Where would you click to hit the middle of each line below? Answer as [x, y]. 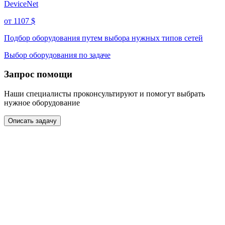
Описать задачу [32, 121]
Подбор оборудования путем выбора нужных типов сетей [103, 38]
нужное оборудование [42, 103]
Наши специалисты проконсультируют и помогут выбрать [104, 94]
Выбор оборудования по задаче [57, 55]
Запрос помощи [38, 74]
